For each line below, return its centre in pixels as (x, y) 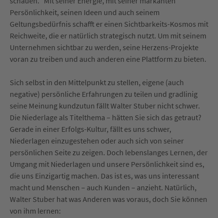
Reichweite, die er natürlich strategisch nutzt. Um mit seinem (108, 36)
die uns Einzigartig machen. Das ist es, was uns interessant (104, 176)
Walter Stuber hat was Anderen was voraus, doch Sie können (109, 199)
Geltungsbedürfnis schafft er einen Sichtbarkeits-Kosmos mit (109, 24)
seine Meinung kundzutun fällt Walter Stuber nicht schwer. (105, 106)
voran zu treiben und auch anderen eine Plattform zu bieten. (108, 59)
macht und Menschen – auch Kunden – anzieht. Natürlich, (103, 188)
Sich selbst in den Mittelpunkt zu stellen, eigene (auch (97, 82)
